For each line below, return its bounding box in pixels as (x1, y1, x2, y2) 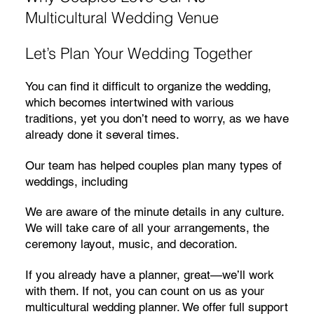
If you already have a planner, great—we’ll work (25, 267, 274, 282)
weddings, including (25, 174, 128, 189)
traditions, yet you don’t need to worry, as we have (25, 111, 289, 125)
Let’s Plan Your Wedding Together (25, 44, 252, 63)
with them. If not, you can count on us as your (25, 283, 264, 298)
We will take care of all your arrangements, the (25, 221, 269, 235)
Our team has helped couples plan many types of (25, 158, 282, 172)
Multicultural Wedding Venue (25, 8, 219, 27)
